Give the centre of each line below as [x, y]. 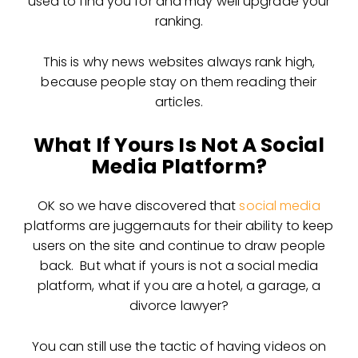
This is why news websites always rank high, [179, 62]
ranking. [179, 21]
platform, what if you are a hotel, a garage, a [179, 285]
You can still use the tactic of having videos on [179, 346]
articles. [179, 101]
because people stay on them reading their [179, 82]
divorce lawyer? [179, 305]
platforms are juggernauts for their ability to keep [179, 225]
